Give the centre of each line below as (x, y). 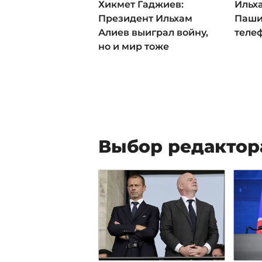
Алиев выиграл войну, (153, 32)
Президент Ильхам (145, 18)
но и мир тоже (134, 46)
